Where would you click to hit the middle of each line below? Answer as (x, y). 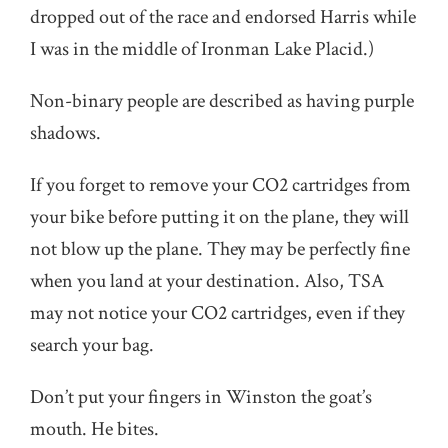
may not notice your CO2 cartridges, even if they (217, 313)
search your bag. (92, 345)
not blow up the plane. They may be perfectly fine (220, 249)
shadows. (65, 133)
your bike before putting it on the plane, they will (219, 217)
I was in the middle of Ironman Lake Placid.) (202, 49)
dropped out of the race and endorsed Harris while (223, 17)
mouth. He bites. (94, 429)
